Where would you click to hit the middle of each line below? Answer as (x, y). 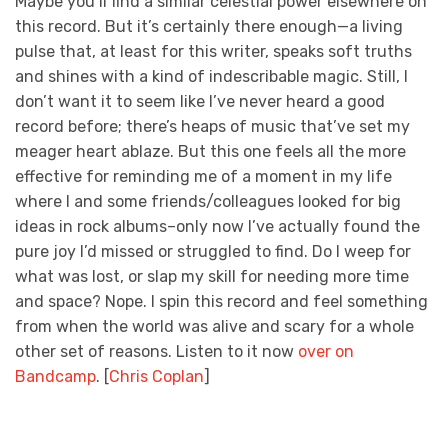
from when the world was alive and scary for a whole (214, 326)
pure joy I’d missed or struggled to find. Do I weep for (213, 251)
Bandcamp (55, 376)
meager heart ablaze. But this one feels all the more (210, 151)
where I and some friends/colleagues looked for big (208, 201)
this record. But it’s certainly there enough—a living (209, 26)
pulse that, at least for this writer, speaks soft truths (213, 51)
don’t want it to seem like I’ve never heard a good (200, 101)
